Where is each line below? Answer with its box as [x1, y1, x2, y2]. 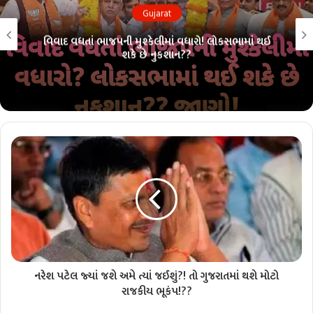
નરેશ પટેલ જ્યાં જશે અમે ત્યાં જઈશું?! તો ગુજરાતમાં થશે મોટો [34, 267, 279, 286]
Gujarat [142, 6, 171, 20]
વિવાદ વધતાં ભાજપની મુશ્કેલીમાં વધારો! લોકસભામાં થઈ [43, 32, 270, 52]
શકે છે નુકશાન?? [122, 45, 191, 65]
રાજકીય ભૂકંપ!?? [121, 282, 192, 302]
